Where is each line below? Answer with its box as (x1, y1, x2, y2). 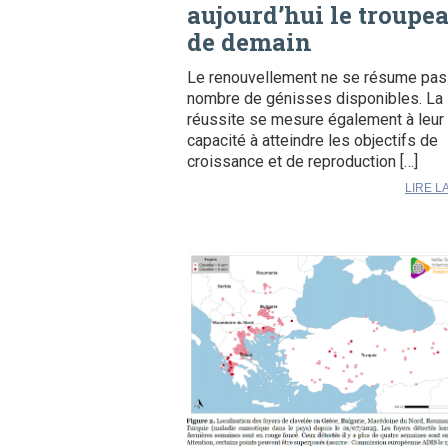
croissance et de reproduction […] (187, 151, 418, 171)
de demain (187, 25, 312, 58)
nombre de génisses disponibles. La (187, 88, 443, 108)
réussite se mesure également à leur (187, 109, 444, 129)
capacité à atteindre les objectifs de (187, 130, 438, 150)
